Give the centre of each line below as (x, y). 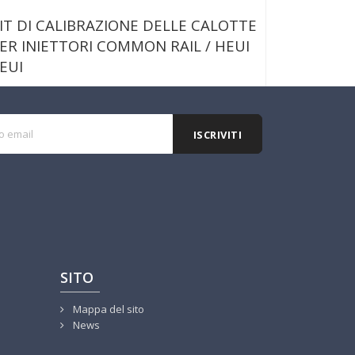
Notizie (114, 146)
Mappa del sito (107, 309)
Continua (225, 114)
